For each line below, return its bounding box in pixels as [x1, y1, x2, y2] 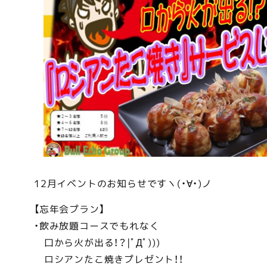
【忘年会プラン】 [34, 201, 105, 216]
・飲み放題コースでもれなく [34, 218, 160, 232]
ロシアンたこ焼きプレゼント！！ [34, 252, 184, 266]
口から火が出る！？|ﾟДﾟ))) [34, 235, 160, 249]
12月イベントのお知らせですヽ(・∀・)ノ [34, 176, 212, 190]
